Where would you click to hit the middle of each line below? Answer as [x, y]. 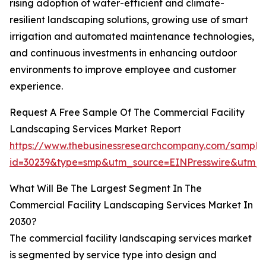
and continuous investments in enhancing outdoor [123, 53]
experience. [36, 86]
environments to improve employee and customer [123, 70]
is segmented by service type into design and [113, 255]
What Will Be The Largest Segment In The [106, 189]
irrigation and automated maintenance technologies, [132, 37]
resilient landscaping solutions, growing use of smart [129, 20]
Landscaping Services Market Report [95, 129]
